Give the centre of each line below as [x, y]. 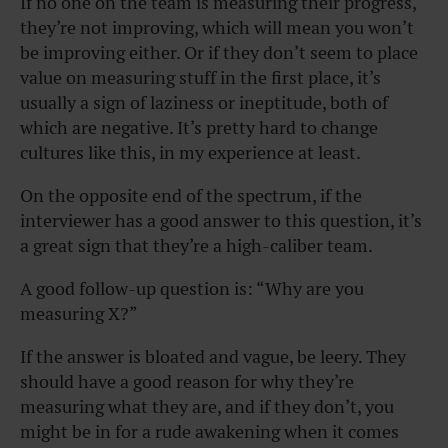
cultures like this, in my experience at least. [190, 152]
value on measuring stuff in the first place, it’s [200, 77]
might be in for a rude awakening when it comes [209, 431]
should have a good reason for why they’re [187, 381]
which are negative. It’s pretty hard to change [199, 127]
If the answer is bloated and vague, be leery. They [213, 356]
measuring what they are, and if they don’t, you [207, 406]
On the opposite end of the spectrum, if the [191, 195]
